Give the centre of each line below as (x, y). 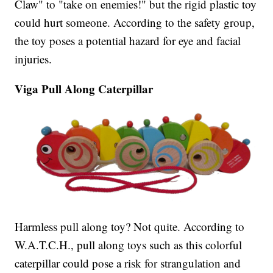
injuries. (34, 58)
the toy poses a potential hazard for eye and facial (128, 40)
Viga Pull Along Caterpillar (84, 88)
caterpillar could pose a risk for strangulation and (128, 263)
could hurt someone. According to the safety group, (135, 22)
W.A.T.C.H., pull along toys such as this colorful (129, 244)
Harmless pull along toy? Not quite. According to (130, 226)
